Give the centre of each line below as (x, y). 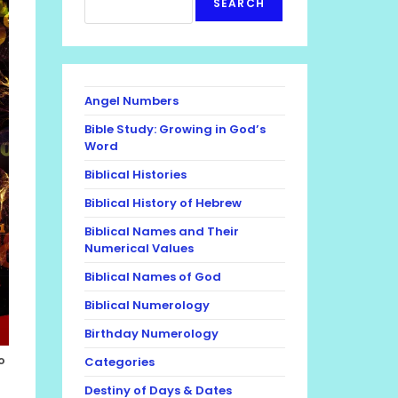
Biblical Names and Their (162, 231)
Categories (119, 362)
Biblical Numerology (147, 305)
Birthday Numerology (151, 334)
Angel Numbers (131, 101)
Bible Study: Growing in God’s (175, 129)
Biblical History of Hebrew (163, 203)
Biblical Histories (135, 175)
